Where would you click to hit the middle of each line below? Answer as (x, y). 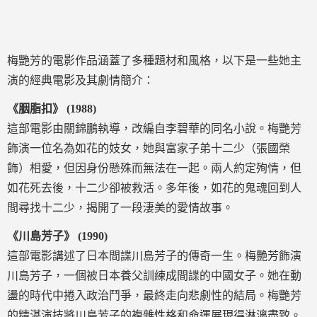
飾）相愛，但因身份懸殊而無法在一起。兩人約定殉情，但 (154, 168)
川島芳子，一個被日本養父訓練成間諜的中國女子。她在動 (154, 276)
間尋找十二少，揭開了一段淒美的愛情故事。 (120, 208)
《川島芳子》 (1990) (57, 236)
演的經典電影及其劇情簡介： (81, 80)
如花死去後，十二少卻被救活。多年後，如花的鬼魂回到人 (154, 188)
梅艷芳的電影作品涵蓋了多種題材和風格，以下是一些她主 (154, 60)
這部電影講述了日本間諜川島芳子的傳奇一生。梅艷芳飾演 (154, 256)
